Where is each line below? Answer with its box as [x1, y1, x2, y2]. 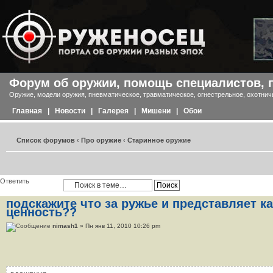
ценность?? [6, 205, 77, 219]
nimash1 [52, 222, 78, 229]
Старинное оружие [127, 136, 191, 144]
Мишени [141, 107, 171, 115]
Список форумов [16, 136, 75, 144]
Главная [12, 107, 42, 115]
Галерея [98, 107, 129, 115]
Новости [55, 107, 85, 115]
